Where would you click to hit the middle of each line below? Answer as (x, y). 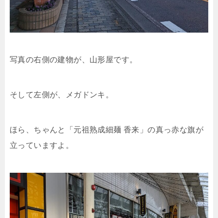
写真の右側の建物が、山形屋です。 (74, 60)
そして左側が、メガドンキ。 (62, 95)
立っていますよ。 (42, 145)
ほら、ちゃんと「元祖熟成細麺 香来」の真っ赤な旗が (107, 130)
